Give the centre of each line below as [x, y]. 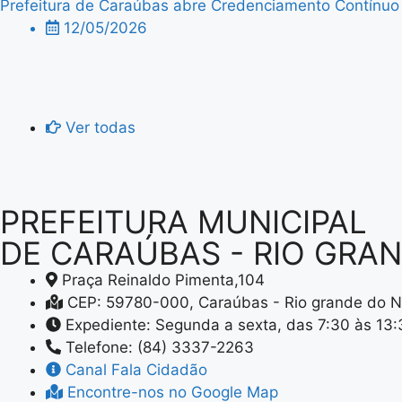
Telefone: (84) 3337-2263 [160, 348]
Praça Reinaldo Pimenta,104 [163, 280]
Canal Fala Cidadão [136, 370]
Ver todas [100, 127]
